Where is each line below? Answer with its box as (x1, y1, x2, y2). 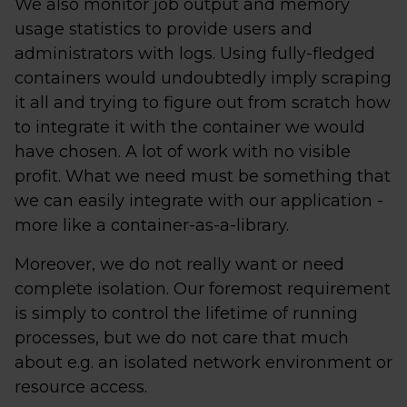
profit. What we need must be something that (15, 166, 391, 186)
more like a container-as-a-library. (15, 215, 289, 235)
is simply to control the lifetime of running (15, 303, 358, 323)
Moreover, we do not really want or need (15, 254, 344, 274)
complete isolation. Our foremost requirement (15, 279, 391, 299)
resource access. (15, 377, 147, 397)
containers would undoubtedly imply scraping (15, 68, 392, 88)
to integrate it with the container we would (15, 117, 365, 137)
